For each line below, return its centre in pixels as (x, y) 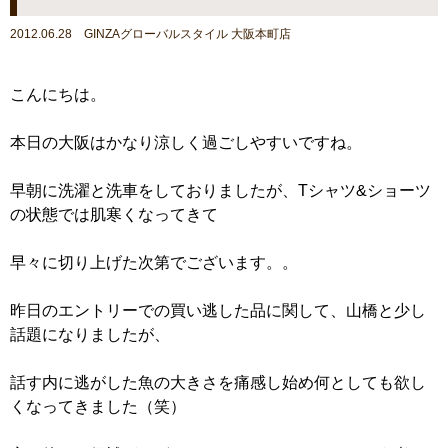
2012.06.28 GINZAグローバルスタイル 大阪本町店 (150, 34)
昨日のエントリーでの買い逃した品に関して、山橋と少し (218, 310)
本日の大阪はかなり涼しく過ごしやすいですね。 (186, 142)
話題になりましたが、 (90, 334)
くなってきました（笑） (98, 406)
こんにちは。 (58, 94)
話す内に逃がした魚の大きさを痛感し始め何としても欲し (218, 382)
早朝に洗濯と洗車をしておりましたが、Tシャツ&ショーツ (220, 190)
